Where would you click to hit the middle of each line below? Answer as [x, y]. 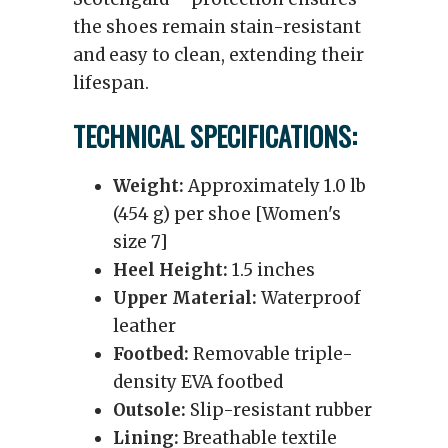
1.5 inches [271, 270]
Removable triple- [271, 354]
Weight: [148, 186]
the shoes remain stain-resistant [217, 27]
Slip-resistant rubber [279, 410]
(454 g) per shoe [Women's [227, 214]
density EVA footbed [198, 382]
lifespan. [111, 83]
